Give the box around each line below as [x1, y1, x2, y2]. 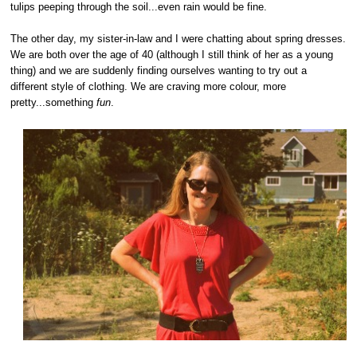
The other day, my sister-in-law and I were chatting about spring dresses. [10, 32, 347, 45]
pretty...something [10, 96, 97, 108]
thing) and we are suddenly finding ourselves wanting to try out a [10, 64, 308, 76]
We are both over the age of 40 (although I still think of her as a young [10, 48, 334, 61]
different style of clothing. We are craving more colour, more [10, 80, 287, 92]
